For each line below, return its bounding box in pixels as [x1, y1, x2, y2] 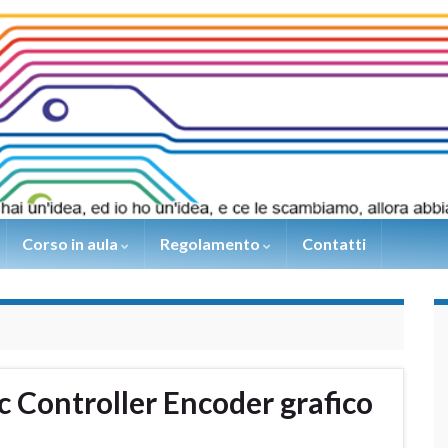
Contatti [302, 234, 366, 254]
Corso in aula [22, 234, 121, 254]
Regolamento [160, 234, 263, 254]
